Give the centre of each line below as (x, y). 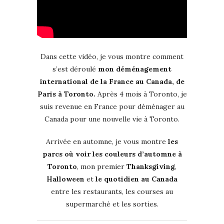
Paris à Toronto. (66, 94)
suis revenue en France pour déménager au (112, 107)
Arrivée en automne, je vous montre (107, 142)
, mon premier (102, 167)
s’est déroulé (75, 69)
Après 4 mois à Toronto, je (141, 94)
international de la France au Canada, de (112, 82)
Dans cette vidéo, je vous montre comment (112, 57)
